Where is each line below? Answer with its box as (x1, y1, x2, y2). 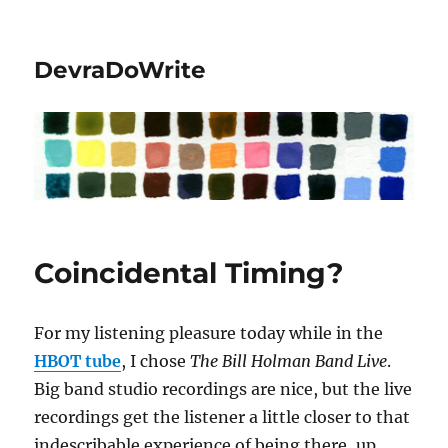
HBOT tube (34, 351, 122, 372)
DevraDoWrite (34, 56, 207, 84)
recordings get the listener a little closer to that (34, 407, 411, 428)
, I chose (121, 351, 191, 372)
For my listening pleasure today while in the (34, 323, 384, 344)
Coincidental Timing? (34, 256, 344, 291)
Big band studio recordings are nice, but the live (34, 379, 413, 400)
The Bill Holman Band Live (190, 351, 388, 372)
